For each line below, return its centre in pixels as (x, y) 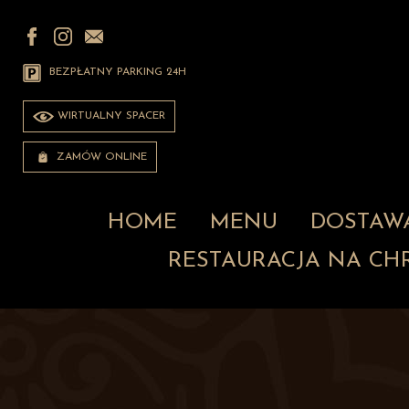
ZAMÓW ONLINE (100, 157)
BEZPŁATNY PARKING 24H (116, 73)
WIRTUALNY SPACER (109, 116)
